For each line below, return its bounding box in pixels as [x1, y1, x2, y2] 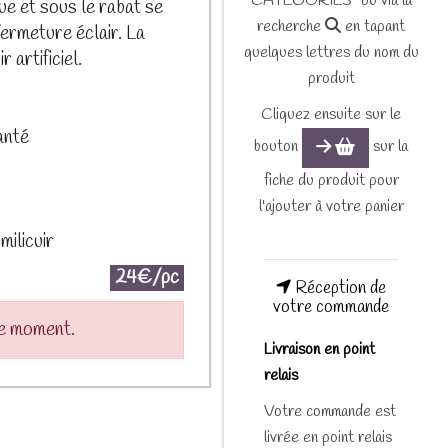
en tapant [341, 15, 405, 37]
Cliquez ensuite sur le [261, 103, 401, 125]
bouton [253, 135, 302, 157]
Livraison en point [264, 338, 375, 360]
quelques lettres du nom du [243, 41, 419, 63]
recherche [257, 15, 325, 37]
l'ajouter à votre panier [258, 196, 404, 218]
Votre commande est [264, 400, 396, 422]
